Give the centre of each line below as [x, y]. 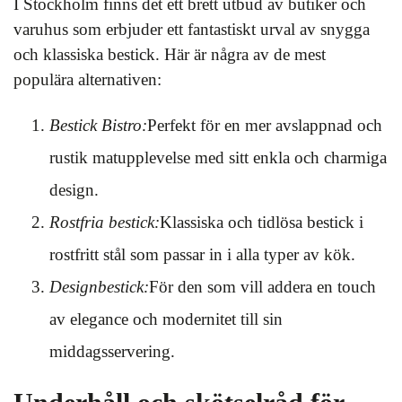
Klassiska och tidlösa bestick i [262, 222]
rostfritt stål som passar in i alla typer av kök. [202, 254]
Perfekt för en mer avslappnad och [265, 125]
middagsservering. [112, 351]
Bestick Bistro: [98, 125]
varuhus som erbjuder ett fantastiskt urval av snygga [192, 29]
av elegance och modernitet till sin [166, 319]
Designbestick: [99, 287]
